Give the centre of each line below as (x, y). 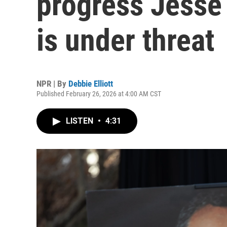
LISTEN (81, 121)
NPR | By (52, 84)
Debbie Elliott (91, 84)
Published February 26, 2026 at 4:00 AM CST (99, 94)
